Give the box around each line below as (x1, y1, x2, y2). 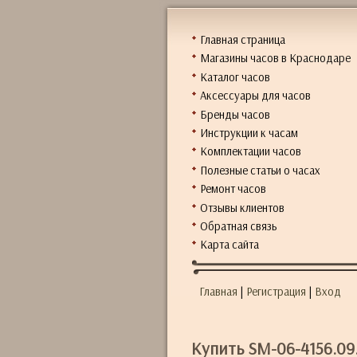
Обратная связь (199, 218, 277, 233)
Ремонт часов (199, 181, 266, 197)
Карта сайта (199, 237, 259, 253)
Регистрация (245, 283, 306, 299)
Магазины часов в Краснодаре (199, 50, 351, 66)
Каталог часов (199, 69, 270, 84)
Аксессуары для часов (199, 88, 311, 104)
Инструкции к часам (199, 124, 298, 140)
